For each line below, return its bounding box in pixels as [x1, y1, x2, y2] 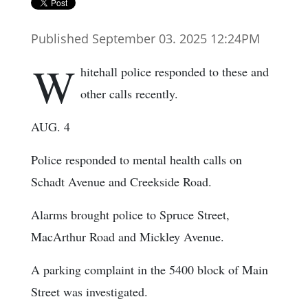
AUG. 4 [31, 118, 70, 135]
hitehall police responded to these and [80, 63, 269, 80]
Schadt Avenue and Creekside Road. [31, 173, 212, 190]
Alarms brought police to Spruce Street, [31, 206, 230, 223]
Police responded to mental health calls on [31, 151, 242, 168]
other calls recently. [80, 85, 178, 102]
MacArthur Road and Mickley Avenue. [31, 228, 224, 245]
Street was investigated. [31, 283, 148, 300]
